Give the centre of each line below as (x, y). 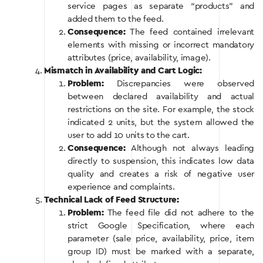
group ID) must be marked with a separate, (161, 251)
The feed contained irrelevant (190, 32)
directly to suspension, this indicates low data (161, 161)
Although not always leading (190, 148)
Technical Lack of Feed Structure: (112, 200)
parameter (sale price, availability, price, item (161, 238)
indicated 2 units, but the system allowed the (161, 122)
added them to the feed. (116, 19)
